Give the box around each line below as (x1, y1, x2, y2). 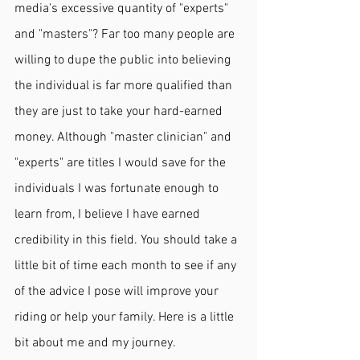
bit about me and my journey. (14, 334, 178, 351)
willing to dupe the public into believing (14, 51, 234, 68)
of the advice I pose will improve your (14, 283, 222, 300)
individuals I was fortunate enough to (14, 180, 222, 197)
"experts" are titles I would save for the (14, 154, 229, 171)
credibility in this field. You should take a (14, 231, 240, 248)
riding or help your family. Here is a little (14, 309, 237, 325)
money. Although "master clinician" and (14, 129, 235, 145)
